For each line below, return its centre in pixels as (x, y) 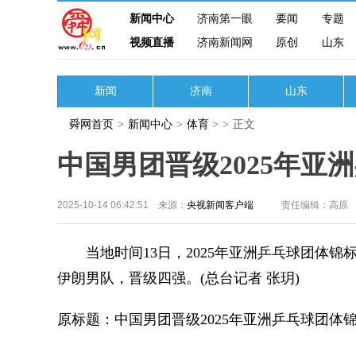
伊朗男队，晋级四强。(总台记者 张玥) (178, 278)
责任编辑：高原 (315, 205)
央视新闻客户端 (220, 205)
